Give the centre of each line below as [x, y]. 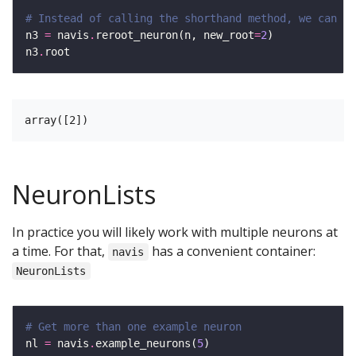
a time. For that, [60, 251]
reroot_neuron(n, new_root [175, 35]
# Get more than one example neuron [133, 327]
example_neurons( [146, 343]
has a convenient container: [232, 251]
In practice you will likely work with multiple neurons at [175, 232]
